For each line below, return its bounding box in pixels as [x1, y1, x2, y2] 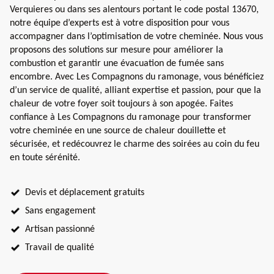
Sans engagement [25, 206, 95, 216]
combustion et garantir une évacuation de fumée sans [10, 58, 224, 68]
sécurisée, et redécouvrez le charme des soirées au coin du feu [10, 139, 259, 149]
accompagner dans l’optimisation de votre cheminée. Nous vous [10, 31, 263, 42]
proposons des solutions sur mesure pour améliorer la [10, 45, 223, 55]
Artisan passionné [25, 224, 95, 234]
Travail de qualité [25, 242, 94, 253]
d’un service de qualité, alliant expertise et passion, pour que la [10, 85, 261, 95]
